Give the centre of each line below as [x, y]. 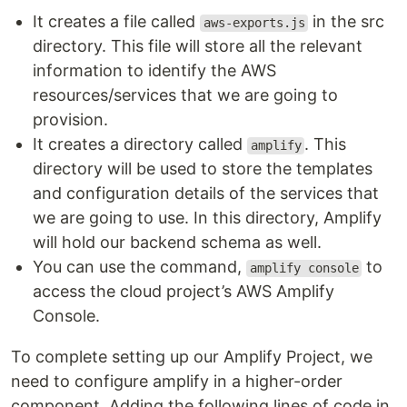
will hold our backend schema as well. [177, 243]
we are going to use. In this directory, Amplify [207, 218]
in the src [347, 22]
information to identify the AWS [154, 71]
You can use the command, [139, 267]
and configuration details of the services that [206, 194]
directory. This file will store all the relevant [198, 46]
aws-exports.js [254, 23]
